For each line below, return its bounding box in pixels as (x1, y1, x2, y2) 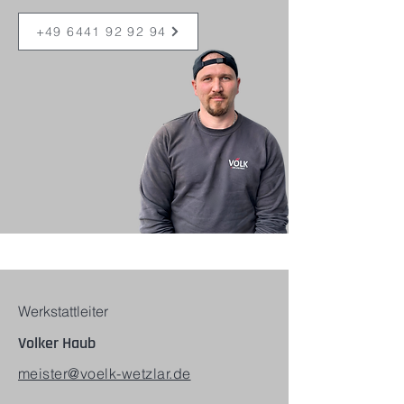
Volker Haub (18, 335, 96, 353)
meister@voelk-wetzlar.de (18, 364, 191, 382)
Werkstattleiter (18, 302, 108, 320)
